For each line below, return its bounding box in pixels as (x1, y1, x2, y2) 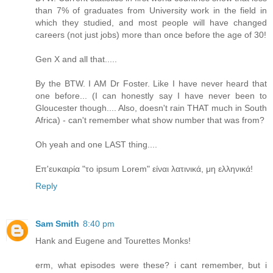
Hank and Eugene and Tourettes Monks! (35, 236, 191, 246)
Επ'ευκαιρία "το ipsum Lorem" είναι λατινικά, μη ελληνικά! (35, 164, 253, 174)
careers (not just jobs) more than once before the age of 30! (35, 30, 266, 40)
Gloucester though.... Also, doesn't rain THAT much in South (35, 103, 267, 113)
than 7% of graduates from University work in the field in (35, 5, 267, 16)
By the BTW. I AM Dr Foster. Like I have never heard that (35, 79, 267, 89)
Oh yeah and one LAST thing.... (35, 140, 157, 150)
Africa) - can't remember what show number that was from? (35, 115, 264, 126)
